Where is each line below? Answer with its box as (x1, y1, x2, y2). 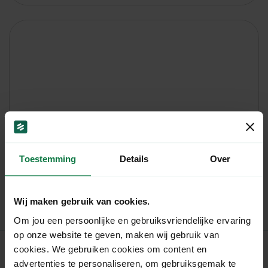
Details (119, 154, 149, 165)
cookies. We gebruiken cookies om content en (14, 243, 207, 254)
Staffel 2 (24, 178, 66, 192)
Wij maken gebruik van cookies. (14, 196, 150, 207)
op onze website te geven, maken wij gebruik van (14, 229, 220, 240)
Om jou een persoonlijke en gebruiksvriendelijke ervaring (14, 215, 251, 226)
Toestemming (19, 154, 77, 165)
